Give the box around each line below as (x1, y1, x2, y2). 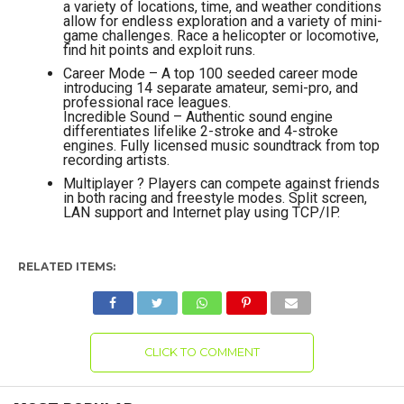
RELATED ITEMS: (17, 260, 115, 273)
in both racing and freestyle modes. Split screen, (62, 189, 367, 207)
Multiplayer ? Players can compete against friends (62, 175, 380, 192)
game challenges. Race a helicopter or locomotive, (62, 27, 379, 44)
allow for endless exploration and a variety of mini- (62, 13, 382, 30)
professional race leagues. (62, 94, 231, 111)
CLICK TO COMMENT (143, 345, 260, 359)
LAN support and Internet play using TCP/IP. (62, 204, 340, 221)
